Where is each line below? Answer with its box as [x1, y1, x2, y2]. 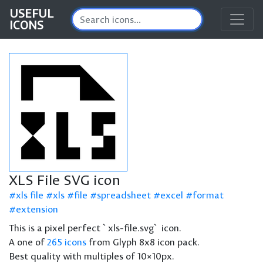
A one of [9, 236, 47, 248]
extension [16, 203, 58, 215]
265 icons [47, 236, 86, 248]
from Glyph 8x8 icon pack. [86, 236, 200, 248]
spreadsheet [97, 189, 151, 201]
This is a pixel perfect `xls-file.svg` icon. [9, 222, 181, 234]
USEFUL [9, 6, 53, 21]
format [193, 189, 224, 201]
